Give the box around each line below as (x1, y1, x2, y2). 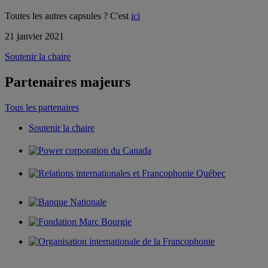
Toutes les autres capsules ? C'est (5, 10, 131, 21)
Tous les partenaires (5, 102, 79, 112)
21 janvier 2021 (5, 31, 64, 41)
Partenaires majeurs (5, 74, 130, 90)
